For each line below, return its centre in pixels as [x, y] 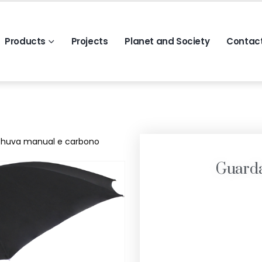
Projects [89, 41]
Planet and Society [167, 41]
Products [25, 41]
